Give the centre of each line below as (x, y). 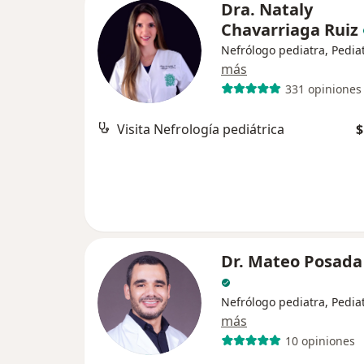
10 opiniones (320, 340)
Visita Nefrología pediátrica (201, 129)
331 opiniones (323, 89)
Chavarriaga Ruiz (290, 30)
